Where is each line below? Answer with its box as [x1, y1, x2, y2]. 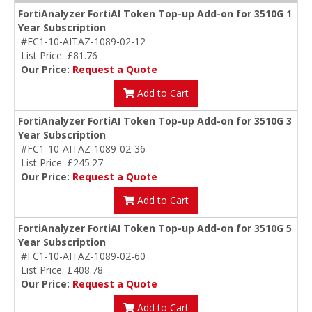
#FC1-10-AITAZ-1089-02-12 [21, 35, 146, 49]
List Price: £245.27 [21, 156, 103, 170]
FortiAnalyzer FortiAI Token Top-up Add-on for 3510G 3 [18, 114, 292, 128]
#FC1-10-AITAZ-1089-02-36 [21, 142, 146, 156]
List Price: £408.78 [21, 263, 103, 277]
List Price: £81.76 [21, 49, 97, 63]
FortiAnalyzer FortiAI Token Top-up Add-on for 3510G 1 [18, 7, 292, 21]
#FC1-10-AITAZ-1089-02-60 [21, 249, 146, 263]
